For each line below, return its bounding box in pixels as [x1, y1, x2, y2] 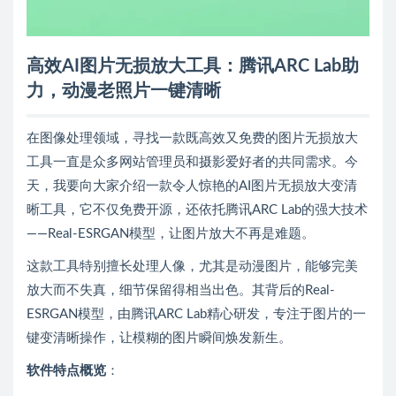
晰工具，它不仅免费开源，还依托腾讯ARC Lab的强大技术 [27, 202, 368, 217]
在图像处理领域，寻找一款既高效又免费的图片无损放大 [27, 131, 358, 145]
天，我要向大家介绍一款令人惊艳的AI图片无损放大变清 [27, 179, 357, 193]
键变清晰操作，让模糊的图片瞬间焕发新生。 [27, 331, 292, 345]
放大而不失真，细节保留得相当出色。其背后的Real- [27, 283, 335, 297]
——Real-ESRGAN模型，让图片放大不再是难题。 [27, 226, 315, 240]
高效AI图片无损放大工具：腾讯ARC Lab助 [27, 57, 359, 75]
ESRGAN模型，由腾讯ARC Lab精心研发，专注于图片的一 [27, 307, 366, 321]
